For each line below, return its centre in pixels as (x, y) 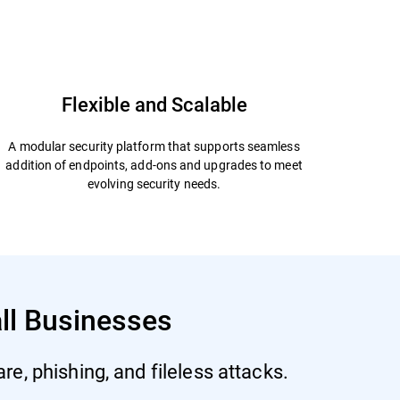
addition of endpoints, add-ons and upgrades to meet (154, 164)
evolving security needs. (154, 183)
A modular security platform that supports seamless (154, 146)
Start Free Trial (154, 12)
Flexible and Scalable (154, 104)
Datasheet (283, 12)
